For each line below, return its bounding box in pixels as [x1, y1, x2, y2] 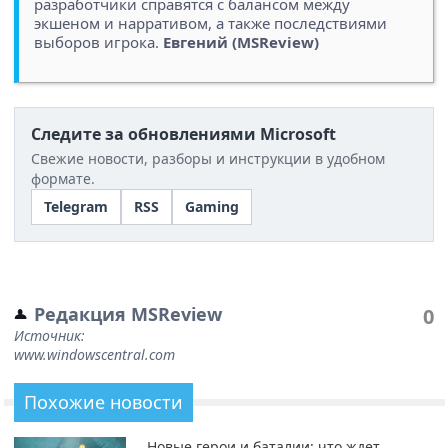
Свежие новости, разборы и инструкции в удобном [31, 149, 385, 169]
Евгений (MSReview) [163, 32, 319, 53]
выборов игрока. [34, 32, 163, 53]
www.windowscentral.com [14, 345, 175, 365]
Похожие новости [24, 390, 183, 415]
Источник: [14, 326, 85, 346]
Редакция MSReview [34, 302, 222, 327]
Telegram [44, 197, 108, 217]
